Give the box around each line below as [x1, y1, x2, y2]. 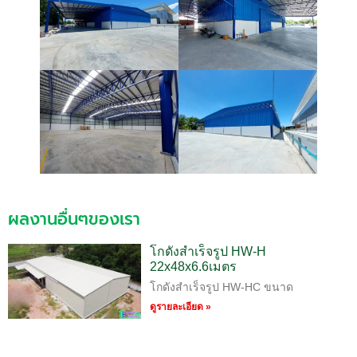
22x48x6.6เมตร [149, 260, 237, 274]
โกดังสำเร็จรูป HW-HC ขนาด [149, 280, 293, 294]
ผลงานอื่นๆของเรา [8, 206, 140, 233]
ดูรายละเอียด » [149, 301, 211, 313]
